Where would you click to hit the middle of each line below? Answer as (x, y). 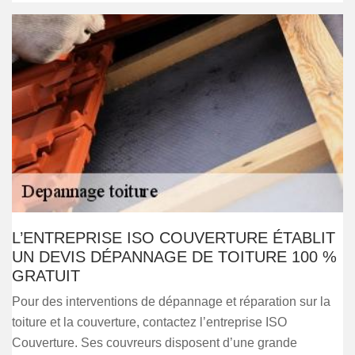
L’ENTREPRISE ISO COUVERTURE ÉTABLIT (174, 238)
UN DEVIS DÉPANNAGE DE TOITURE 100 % (174, 257)
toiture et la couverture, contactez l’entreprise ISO (149, 322)
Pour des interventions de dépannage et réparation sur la (171, 302)
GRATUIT (46, 276)
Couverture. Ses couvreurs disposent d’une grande (155, 343)
